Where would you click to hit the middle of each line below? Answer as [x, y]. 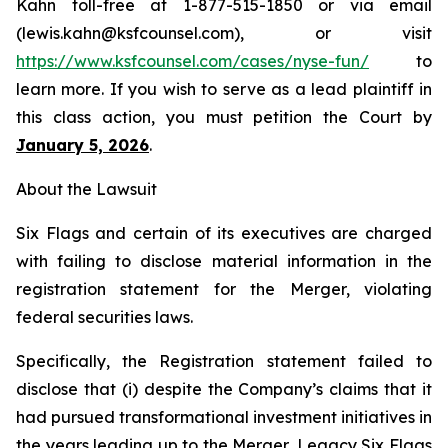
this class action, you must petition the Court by [224, 117]
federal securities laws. [104, 317]
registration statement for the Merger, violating [224, 289]
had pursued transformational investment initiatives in [224, 417]
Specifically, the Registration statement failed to [224, 361]
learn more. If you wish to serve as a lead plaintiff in [224, 89]
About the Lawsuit [86, 189]
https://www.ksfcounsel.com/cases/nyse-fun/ [192, 61]
